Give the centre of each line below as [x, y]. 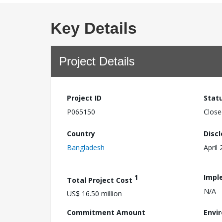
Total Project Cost [101, 180]
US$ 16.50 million [94, 194]
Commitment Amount [106, 213]
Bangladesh [86, 147]
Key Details [94, 28]
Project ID [84, 98]
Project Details [97, 61]
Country [81, 133]
